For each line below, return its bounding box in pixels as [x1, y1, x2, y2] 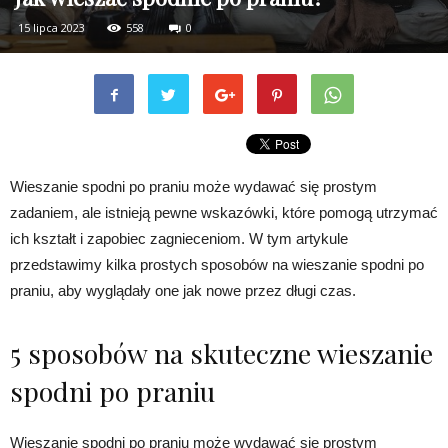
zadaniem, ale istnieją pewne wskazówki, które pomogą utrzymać [10, 204, 438, 222]
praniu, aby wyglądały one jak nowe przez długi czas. [10, 282, 356, 300]
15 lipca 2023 [18, 20, 85, 36]
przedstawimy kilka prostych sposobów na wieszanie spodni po [10, 256, 424, 274]
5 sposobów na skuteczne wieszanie [10, 335, 433, 372]
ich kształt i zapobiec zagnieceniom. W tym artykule [10, 230, 348, 248]
